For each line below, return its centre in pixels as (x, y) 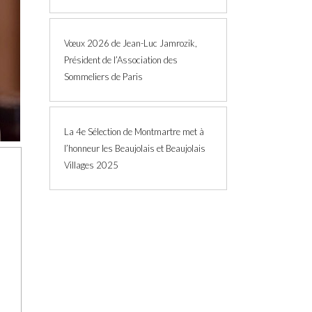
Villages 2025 (91, 165)
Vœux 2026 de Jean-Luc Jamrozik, (131, 43)
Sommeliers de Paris (103, 77)
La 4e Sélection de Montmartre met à (134, 132)
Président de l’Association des (121, 60)
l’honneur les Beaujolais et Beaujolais (135, 148)
